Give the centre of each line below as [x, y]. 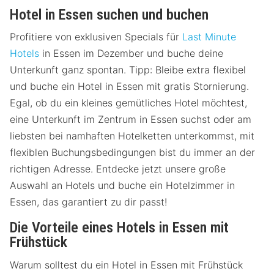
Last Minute [209, 37]
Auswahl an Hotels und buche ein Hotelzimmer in [122, 186]
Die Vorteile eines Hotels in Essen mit [119, 228]
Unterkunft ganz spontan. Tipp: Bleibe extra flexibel [128, 70]
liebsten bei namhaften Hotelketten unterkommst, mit [132, 136]
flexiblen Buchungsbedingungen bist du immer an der [132, 153]
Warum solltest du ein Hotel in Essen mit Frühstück [126, 265]
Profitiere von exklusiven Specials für [96, 37]
